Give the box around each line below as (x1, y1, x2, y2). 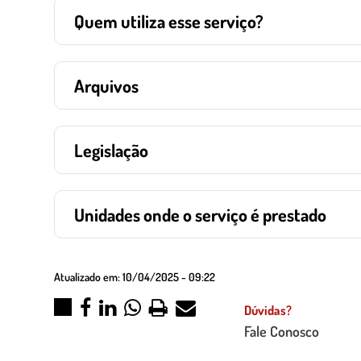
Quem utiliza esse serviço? (74, 10, 263, 32)
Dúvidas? (244, 302, 292, 318)
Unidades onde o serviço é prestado (74, 203, 326, 226)
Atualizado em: (54, 270, 122, 284)
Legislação (74, 139, 148, 161)
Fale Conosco (244, 322, 319, 340)
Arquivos (74, 74, 139, 97)
